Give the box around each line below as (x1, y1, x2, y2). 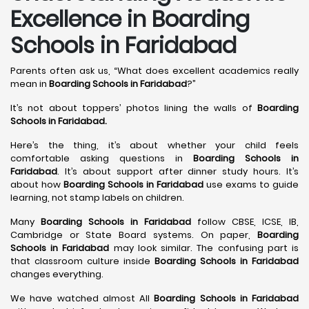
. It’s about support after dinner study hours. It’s (57, 165, 299, 178)
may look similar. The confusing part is (109, 241, 299, 255)
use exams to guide (203, 178, 299, 191)
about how (10, 178, 63, 191)
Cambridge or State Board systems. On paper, (10, 228, 257, 241)
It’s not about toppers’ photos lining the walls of (10, 101, 257, 114)
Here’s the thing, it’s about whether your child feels (10, 139, 299, 152)
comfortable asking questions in (10, 152, 193, 165)
